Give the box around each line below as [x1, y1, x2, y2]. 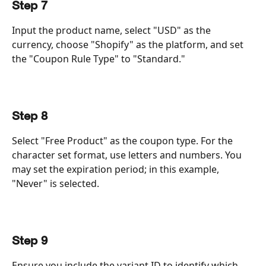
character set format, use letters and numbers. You [12, 148, 244, 162]
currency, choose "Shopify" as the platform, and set [12, 38, 246, 52]
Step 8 [12, 111, 47, 123]
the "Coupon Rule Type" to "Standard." [12, 52, 185, 66]
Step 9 [12, 235, 47, 247]
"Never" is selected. [12, 177, 99, 191]
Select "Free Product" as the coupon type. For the [12, 134, 235, 148]
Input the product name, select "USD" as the [12, 24, 213, 37]
